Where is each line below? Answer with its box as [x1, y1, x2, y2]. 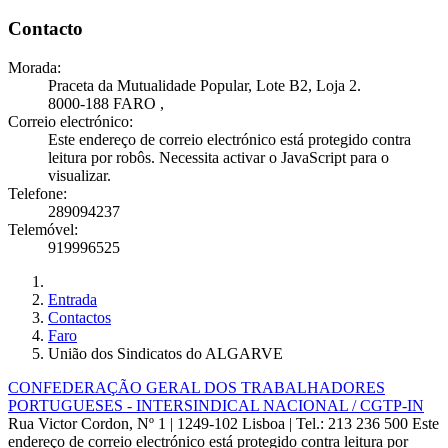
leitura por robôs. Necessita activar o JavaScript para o [48, 149, 389, 167]
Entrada [48, 291, 97, 309]
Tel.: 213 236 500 [296, 415, 408, 433]
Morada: [8, 59, 61, 77]
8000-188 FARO [48, 95, 160, 113]
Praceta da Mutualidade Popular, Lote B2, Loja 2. [48, 77, 361, 95]
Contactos [48, 309, 111, 327]
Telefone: [8, 185, 67, 203]
